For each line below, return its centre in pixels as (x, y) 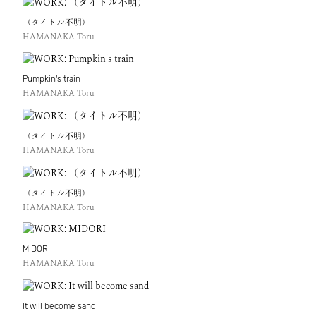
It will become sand (59, 306)
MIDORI (36, 249)
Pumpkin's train (51, 79)
